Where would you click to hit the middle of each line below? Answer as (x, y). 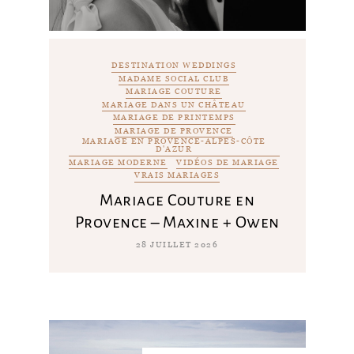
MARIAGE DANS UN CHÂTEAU (174, 104)
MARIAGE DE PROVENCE (174, 130)
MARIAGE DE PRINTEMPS (174, 118)
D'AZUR (174, 149)
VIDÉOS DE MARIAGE (228, 162)
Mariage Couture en (177, 200)
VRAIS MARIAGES (177, 175)
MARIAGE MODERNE (118, 162)
